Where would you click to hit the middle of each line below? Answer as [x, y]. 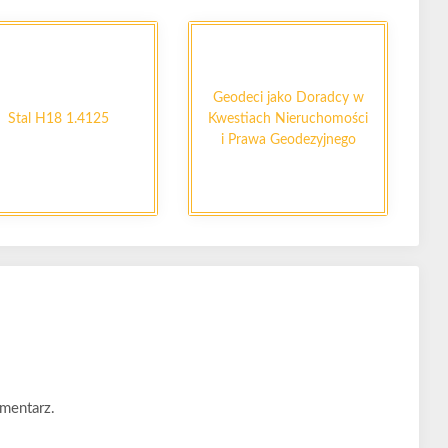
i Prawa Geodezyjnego [288, 139]
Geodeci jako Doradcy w [288, 97]
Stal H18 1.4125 [58, 118]
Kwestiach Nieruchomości [288, 118]
